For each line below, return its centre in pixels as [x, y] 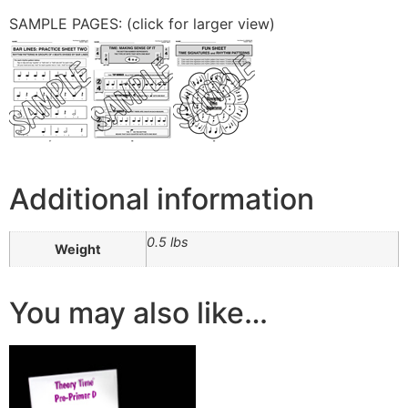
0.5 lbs [168, 242]
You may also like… [138, 313]
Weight [78, 250]
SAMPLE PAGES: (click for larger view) [142, 24]
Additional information [162, 199]
